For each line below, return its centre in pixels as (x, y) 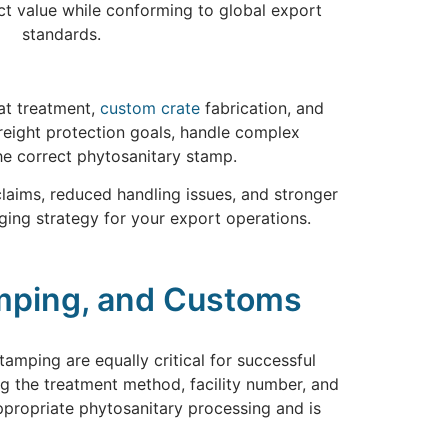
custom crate (149, 107)
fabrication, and (261, 107)
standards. (61, 33)
